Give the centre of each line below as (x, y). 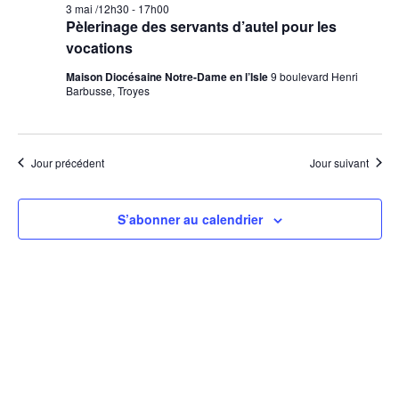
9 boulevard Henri (314, 76)
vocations (99, 47)
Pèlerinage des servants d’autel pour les (201, 26)
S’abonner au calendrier (190, 219)
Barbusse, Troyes (107, 90)
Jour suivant (339, 162)
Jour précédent (67, 162)
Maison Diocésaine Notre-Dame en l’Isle (168, 76)
